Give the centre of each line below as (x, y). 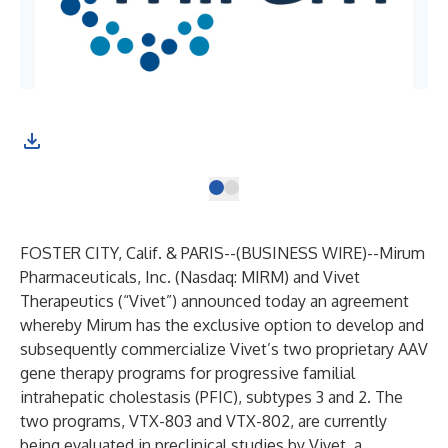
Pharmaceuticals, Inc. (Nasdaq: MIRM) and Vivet (190, 277)
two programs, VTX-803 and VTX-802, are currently (203, 421)
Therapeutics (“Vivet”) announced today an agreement (214, 301)
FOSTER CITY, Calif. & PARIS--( (130, 253)
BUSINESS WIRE (301, 253)
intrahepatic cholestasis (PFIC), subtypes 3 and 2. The (211, 397)
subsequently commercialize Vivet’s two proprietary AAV (224, 349)
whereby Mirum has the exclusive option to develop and (222, 325)
